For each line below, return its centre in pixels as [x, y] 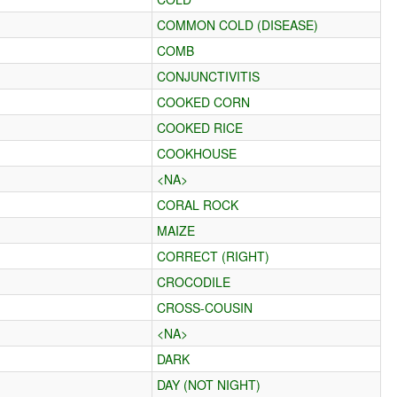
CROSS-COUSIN [205, 307]
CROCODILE [194, 281]
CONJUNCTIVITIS [209, 76]
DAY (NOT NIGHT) [209, 384]
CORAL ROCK [198, 204]
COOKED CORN [204, 101]
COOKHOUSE [197, 153]
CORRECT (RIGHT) [214, 256]
